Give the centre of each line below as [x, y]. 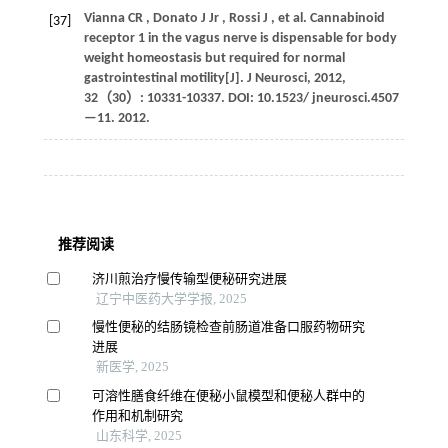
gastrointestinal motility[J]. [165, 78]
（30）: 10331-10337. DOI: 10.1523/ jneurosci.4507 [248, 98]
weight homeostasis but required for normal [214, 58]
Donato [175, 18]
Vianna [104, 18]
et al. [292, 18]
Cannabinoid [345, 18]
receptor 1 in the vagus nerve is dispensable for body [240, 38]
